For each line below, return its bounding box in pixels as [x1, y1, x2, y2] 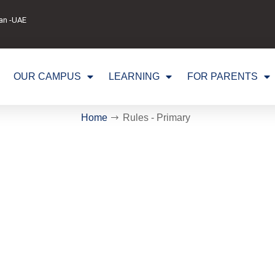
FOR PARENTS [187, 71, 258, 82]
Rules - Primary [123, 112, 190, 123]
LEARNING [108, 71, 160, 82]
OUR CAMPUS [13, 71, 81, 82]
